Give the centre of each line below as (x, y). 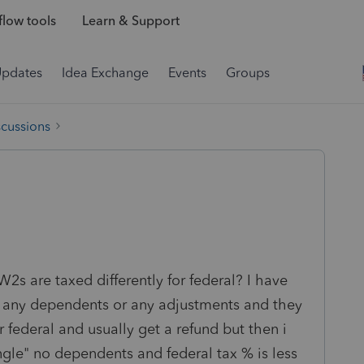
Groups (248, 73)
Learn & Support (130, 21)
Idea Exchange (105, 73)
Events (187, 73)
